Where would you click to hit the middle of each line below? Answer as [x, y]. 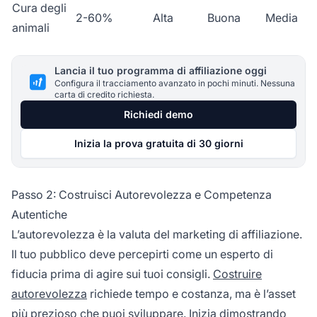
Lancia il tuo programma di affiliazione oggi [161, 70]
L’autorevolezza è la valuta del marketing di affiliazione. [157, 234]
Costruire [237, 273]
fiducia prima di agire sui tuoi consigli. [112, 273]
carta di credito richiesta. [104, 94]
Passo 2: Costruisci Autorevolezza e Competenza [142, 194]
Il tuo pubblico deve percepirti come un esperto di [142, 254]
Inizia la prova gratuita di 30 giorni [158, 143]
